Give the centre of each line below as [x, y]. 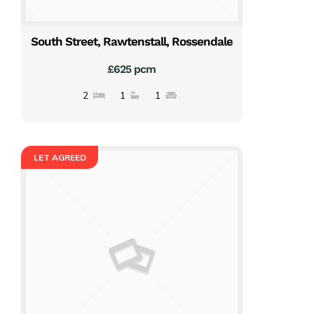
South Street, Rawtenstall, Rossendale [131, 41]
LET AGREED [60, 158]
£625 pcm [132, 69]
